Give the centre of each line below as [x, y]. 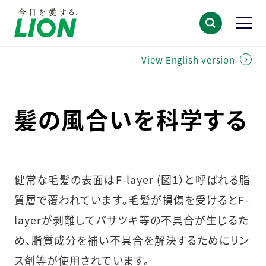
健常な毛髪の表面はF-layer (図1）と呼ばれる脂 [132, 180]
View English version [189, 59]
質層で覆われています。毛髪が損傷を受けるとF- [132, 200]
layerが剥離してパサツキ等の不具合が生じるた [131, 220]
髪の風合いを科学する [131, 119]
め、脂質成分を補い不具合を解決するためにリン [132, 240]
